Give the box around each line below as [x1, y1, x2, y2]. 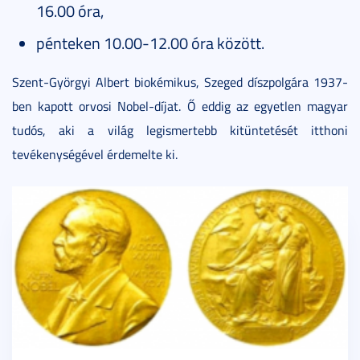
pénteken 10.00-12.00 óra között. [36, 31, 264, 54]
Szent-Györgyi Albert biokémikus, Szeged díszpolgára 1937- [12, 73, 348, 91]
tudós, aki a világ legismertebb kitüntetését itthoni [12, 121, 348, 139]
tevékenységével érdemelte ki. [12, 145, 178, 163]
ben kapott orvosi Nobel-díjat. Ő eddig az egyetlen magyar [12, 97, 348, 115]
